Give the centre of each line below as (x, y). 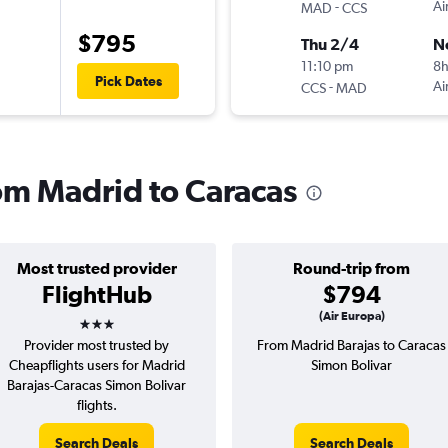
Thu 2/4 (330, 44)
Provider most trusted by (96, 345)
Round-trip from (351, 268)
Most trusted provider (96, 268)
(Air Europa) (351, 316)
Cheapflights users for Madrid (96, 365)
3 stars (114, 317)
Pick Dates (128, 81)
